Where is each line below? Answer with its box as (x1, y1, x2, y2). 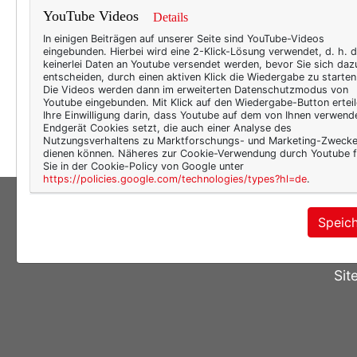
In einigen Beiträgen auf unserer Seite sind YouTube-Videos (43, 33, 324, 45)
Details (153, 10, 188, 24)
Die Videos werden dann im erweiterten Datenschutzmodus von (43, 84, 348, 96)
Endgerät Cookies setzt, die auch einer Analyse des (43, 122, 292, 134)
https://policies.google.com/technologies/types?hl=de (43, 173, 307, 185)
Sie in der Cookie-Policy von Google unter (43, 160, 244, 172)
